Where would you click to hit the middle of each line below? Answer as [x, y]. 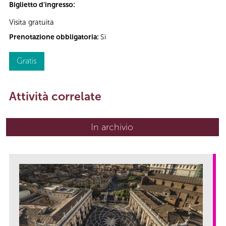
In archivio [112, 127]
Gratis [27, 61]
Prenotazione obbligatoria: [55, 37]
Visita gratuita [32, 22]
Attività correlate [55, 96]
